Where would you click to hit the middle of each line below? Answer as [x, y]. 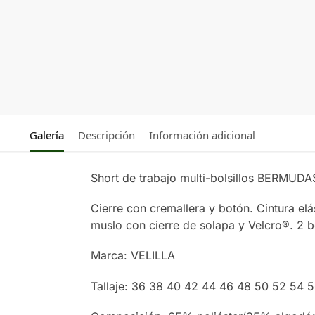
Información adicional [202, 135]
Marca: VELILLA [133, 256]
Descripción [106, 135]
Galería [46, 135]
